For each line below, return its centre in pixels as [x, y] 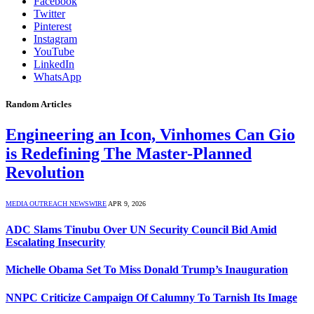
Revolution [45, 172]
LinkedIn [54, 64]
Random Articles [39, 104]
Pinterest [53, 26]
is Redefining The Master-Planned [129, 153]
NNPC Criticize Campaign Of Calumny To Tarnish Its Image [151, 297]
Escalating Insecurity [55, 243]
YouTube [54, 51]
